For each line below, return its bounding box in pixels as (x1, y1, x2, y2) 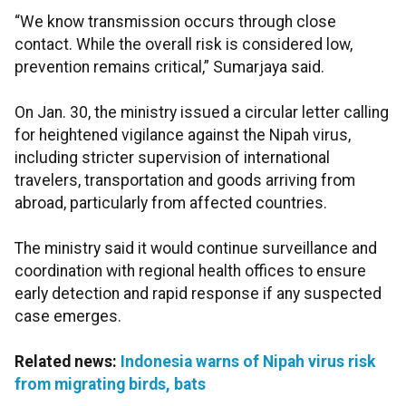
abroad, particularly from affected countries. (14, 194, 327, 213)
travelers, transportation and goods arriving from (14, 171, 355, 190)
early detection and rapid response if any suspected (14, 285, 382, 304)
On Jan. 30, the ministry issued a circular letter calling (14, 103, 389, 122)
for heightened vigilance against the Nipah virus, (14, 126, 351, 145)
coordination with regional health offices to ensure (14, 262, 366, 281)
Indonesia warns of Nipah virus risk (121, 353, 375, 372)
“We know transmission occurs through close (14, 13, 336, 32)
